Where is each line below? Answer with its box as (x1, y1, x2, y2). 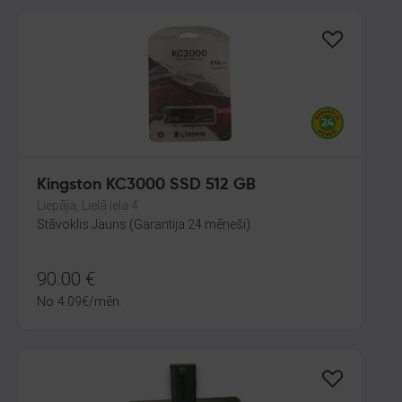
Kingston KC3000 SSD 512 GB (37, 177, 256, 193)
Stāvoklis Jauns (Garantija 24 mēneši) (37, 217, 250, 232)
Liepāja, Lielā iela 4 (37, 198, 138, 213)
